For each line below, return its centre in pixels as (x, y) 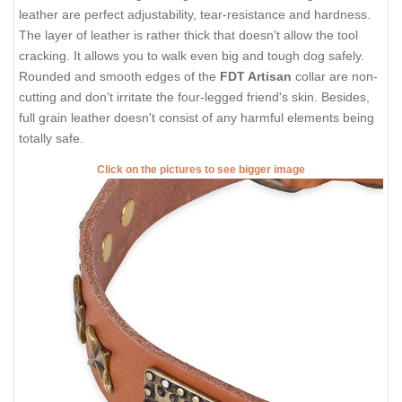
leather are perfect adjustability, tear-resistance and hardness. (195, 14)
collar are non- (335, 76)
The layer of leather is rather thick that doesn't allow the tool (188, 35)
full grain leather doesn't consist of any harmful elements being (197, 117)
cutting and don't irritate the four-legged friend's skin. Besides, (194, 96)
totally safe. (51, 138)
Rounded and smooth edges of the (119, 76)
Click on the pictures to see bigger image (201, 170)
